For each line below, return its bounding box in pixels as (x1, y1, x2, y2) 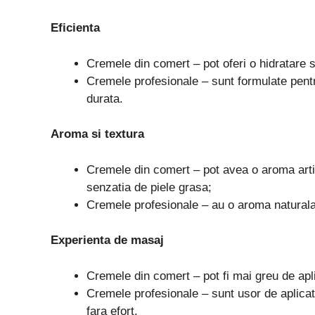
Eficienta (51, 21, 100, 35)
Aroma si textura (51, 127, 144, 141)
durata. (86, 91, 123, 105)
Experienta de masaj (51, 233, 164, 247)
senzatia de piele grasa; (86, 180, 212, 194)
